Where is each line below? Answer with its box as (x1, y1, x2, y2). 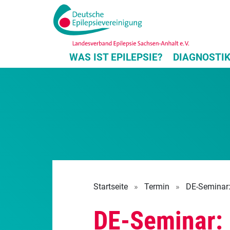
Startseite (93, 181, 128, 191)
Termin (144, 181, 169, 191)
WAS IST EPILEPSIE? (69, 51, 162, 63)
